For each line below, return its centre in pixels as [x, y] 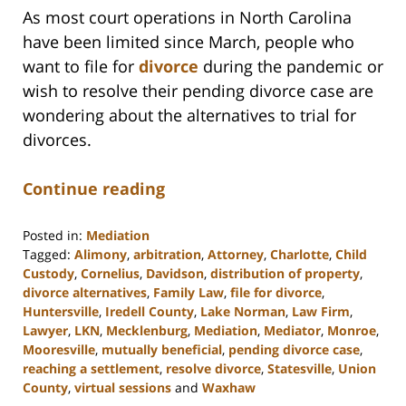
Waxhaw [229, 387]
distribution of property [285, 273]
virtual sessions [123, 387]
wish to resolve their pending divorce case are [198, 90]
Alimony [101, 254]
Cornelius [110, 273]
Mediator [292, 330]
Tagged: [47, 254]
